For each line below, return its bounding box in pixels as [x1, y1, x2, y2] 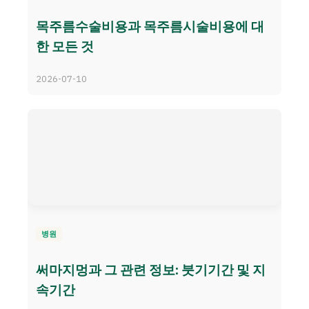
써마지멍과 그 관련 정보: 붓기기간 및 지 [36, 261, 266, 278]
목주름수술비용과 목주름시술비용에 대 [36, 18, 264, 35]
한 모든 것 [36, 38, 94, 55]
